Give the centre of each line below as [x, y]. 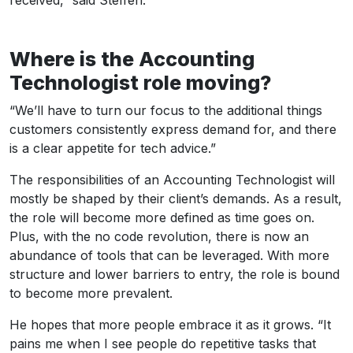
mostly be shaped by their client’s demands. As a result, [176, 198]
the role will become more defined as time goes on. [162, 217]
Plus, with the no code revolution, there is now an [159, 236]
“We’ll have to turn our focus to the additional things [166, 110]
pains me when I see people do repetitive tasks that [163, 343]
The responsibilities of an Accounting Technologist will [172, 179]
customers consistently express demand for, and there [173, 129]
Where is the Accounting [132, 59]
